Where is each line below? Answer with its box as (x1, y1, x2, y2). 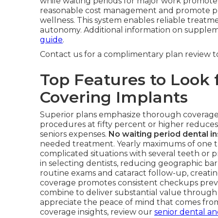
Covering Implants (40, 87, 188, 107)
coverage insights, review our (40, 207, 154, 217)
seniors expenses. (40, 129, 109, 139)
